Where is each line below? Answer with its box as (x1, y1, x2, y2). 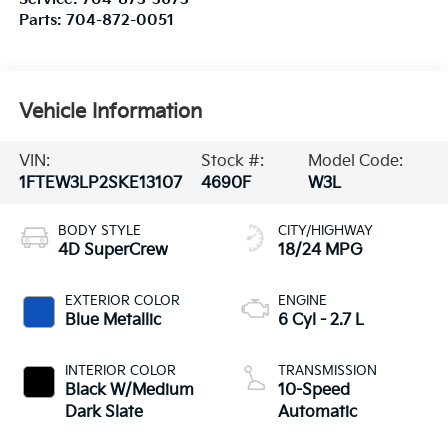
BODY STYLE (57, 223, 141, 240)
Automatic (278, 403, 357, 423)
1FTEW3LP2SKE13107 (18, 173, 182, 193)
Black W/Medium (64, 381, 194, 401)
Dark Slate (64, 403, 143, 423)
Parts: (18, 12, 66, 30)
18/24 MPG (278, 241, 363, 261)
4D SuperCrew (57, 241, 168, 261)
